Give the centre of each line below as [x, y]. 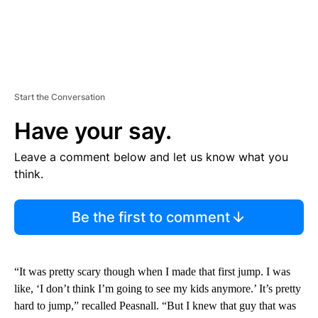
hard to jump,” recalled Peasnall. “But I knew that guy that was [155, 305]
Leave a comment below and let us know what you [151, 157]
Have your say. [93, 131]
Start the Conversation [60, 97]
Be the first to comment [150, 217]
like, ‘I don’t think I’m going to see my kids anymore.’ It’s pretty [158, 288]
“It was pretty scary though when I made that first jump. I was [152, 271]
